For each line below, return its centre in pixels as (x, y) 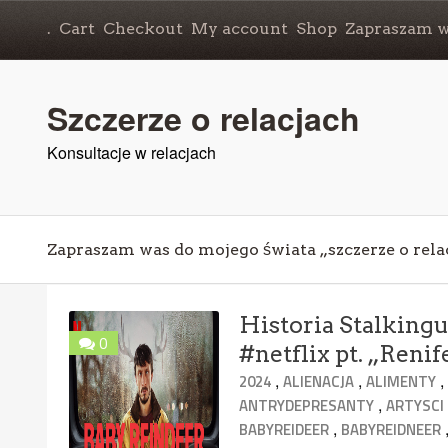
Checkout (143, 28)
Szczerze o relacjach (203, 118)
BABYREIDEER (284, 429)
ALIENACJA (319, 381)
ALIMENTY (401, 381)
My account (239, 28)
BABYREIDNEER (391, 429)
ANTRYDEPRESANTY (307, 405)
